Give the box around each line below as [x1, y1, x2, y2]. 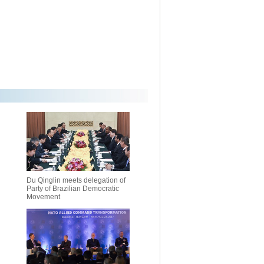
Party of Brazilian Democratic [27, 184, 119, 193]
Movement [27, 193, 60, 201]
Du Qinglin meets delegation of [27, 176, 126, 184]
